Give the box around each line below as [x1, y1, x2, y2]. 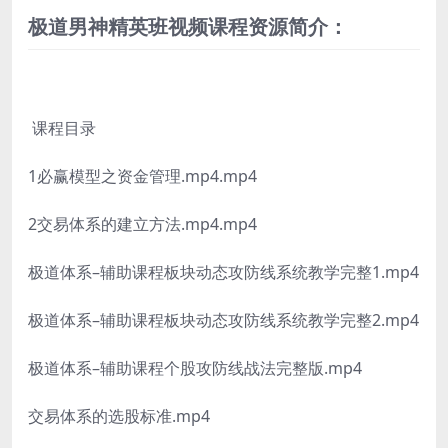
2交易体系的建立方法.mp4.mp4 [28, 213, 257, 236]
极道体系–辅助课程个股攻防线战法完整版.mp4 [28, 357, 362, 380]
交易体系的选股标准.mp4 [28, 405, 210, 428]
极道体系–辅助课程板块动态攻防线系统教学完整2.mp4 [28, 309, 419, 332]
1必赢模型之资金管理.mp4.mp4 [28, 165, 257, 188]
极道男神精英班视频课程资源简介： [28, 13, 348, 41]
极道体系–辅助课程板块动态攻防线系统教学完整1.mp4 [28, 261, 419, 284]
